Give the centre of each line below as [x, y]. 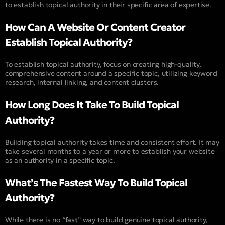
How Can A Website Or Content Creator [95, 27]
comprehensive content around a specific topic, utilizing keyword [111, 73]
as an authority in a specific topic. [60, 160]
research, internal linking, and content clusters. [82, 82]
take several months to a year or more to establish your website [110, 151]
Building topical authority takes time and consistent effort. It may [112, 142]
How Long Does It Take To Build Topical [92, 105]
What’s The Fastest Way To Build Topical [96, 183]
